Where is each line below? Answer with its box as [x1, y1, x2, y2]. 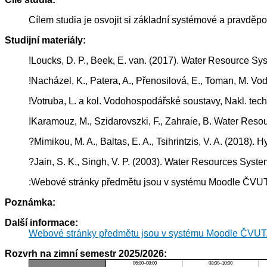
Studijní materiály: [5, 35, 86, 46]
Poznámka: [5, 197, 55, 208]
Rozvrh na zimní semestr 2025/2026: [5, 249, 167, 259]
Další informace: [5, 218, 78, 228]
